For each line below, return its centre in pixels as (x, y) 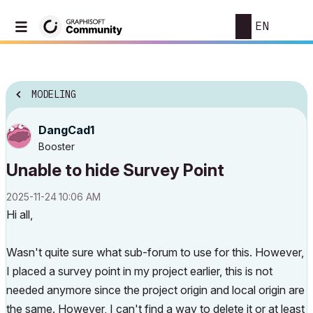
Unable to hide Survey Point (115, 170)
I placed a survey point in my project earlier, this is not (139, 271)
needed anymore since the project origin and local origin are (155, 290)
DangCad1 (66, 130)
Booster (57, 146)
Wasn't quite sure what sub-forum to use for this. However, (155, 252)
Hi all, (20, 214)
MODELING (54, 95)
